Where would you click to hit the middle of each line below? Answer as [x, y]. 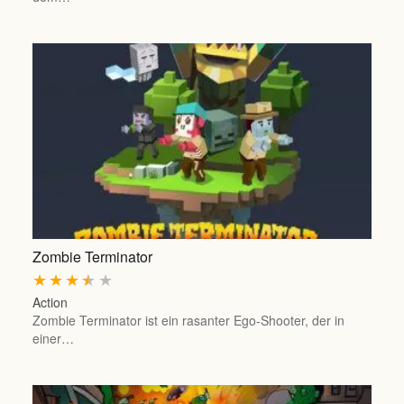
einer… [53, 339]
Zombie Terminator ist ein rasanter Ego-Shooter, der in [188, 321]
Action [50, 303]
